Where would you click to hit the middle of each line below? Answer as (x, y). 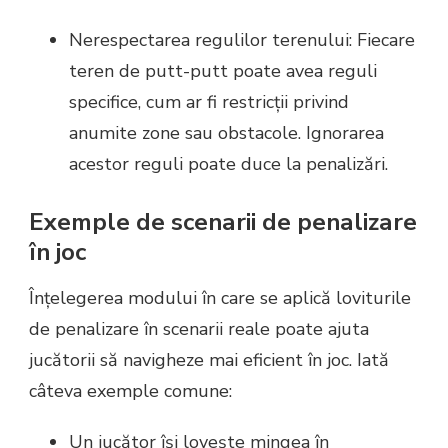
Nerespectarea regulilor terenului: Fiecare (242, 39)
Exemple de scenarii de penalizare (223, 221)
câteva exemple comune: (130, 390)
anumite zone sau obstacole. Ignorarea (226, 132)
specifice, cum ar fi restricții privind (209, 101)
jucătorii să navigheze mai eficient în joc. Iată (209, 359)
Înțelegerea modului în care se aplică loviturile (220, 297)
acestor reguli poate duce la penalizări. (228, 163)
